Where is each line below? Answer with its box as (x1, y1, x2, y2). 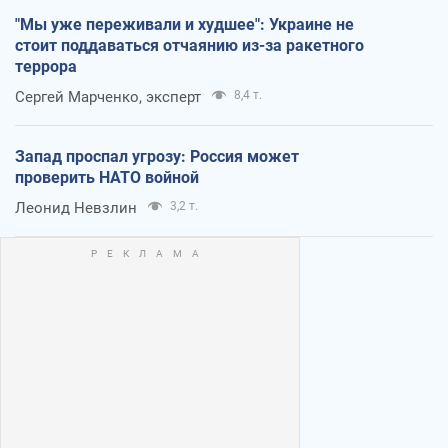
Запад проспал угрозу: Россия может (15, 147, 299, 167)
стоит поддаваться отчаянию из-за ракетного (15, 36, 364, 56)
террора (15, 57, 77, 77)
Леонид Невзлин (15, 199, 137, 218)
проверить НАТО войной (15, 168, 199, 188)
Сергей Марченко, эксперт (15, 88, 201, 107)
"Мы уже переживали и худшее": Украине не (15, 15, 354, 35)
